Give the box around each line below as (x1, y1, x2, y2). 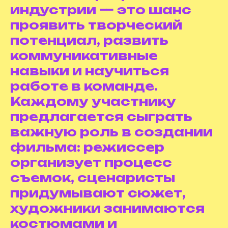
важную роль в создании (10, 124, 213, 139)
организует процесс (10, 155, 172, 170)
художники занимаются (10, 201, 205, 216)
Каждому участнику (10, 94, 176, 109)
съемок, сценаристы (10, 170, 175, 185)
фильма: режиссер (10, 139, 164, 155)
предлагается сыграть (10, 109, 192, 124)
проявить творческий (10, 17, 182, 33)
